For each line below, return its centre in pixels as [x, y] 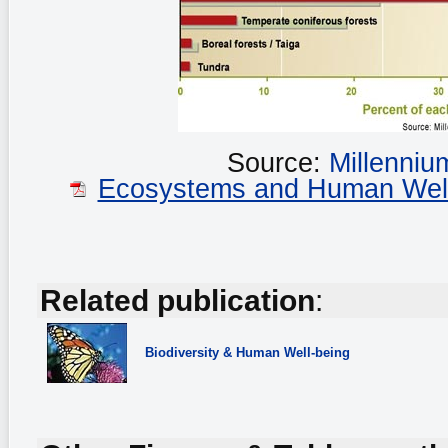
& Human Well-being [286, 352]
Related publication [177, 300]
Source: [278, 163]
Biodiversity [184, 352]
